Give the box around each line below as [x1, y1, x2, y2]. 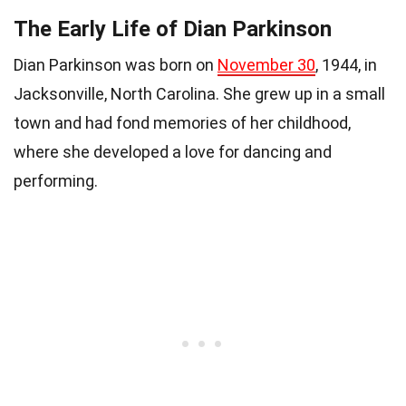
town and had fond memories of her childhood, [14, 112, 351, 132]
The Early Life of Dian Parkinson [14, 15, 332, 42]
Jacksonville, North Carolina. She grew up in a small [14, 83, 385, 103]
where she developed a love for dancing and [14, 141, 332, 161]
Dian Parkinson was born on [14, 54, 217, 74]
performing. [14, 170, 98, 190]
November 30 [217, 54, 315, 74]
